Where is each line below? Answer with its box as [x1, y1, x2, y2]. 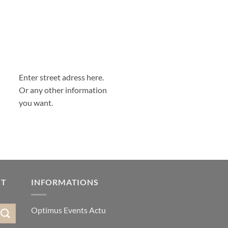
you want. [18, 98, 53, 108]
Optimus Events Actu [31, 205, 106, 215]
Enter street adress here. [18, 72, 104, 82]
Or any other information [18, 85, 107, 95]
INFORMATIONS [31, 177, 99, 187]
